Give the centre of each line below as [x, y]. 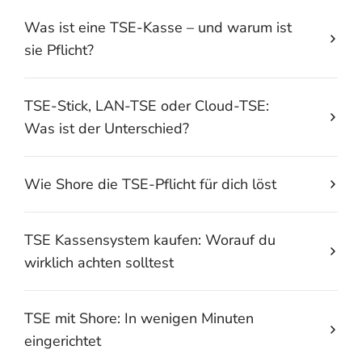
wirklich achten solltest [99, 262]
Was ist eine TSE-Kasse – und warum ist [158, 27]
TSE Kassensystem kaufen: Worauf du [150, 240]
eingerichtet [63, 341]
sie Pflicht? [59, 50]
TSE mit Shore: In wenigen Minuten [139, 318]
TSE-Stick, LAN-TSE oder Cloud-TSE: [147, 105]
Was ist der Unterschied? [107, 128]
